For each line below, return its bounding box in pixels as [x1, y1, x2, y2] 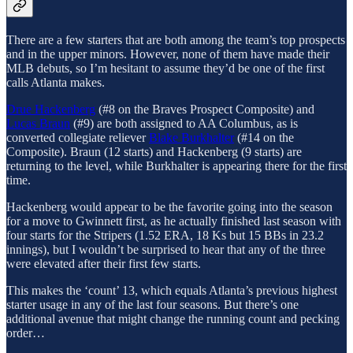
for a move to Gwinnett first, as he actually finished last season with [6, 214, 341, 228]
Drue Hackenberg [6, 102, 95, 116]
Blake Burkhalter [149, 130, 234, 144]
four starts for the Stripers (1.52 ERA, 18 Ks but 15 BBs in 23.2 [6, 228, 324, 242]
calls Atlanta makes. [6, 75, 105, 89]
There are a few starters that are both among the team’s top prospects [6, 32, 345, 46]
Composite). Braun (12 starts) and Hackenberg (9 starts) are [6, 144, 302, 158]
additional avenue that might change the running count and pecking [6, 311, 340, 325]
